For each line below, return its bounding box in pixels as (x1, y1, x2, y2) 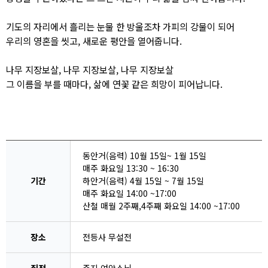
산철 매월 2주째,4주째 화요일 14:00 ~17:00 (83, 200, 240, 212)
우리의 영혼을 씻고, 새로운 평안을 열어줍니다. (6, 34, 182, 47)
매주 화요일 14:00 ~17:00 (83, 187, 176, 199)
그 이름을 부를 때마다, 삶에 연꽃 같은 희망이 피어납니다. (6, 77, 223, 90)
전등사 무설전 (83, 231, 132, 243)
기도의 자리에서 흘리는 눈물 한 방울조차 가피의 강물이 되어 (6, 20, 234, 33)
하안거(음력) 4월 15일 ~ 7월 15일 (83, 175, 204, 187)
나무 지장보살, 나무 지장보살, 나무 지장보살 (6, 63, 173, 76)
